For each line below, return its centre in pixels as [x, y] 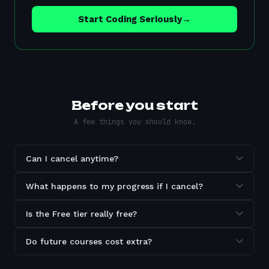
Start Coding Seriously [130, 19]
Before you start [134, 105]
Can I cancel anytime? [72, 159]
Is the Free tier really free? [81, 214]
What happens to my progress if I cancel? [114, 186]
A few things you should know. [134, 122]
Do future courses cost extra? [89, 241]
